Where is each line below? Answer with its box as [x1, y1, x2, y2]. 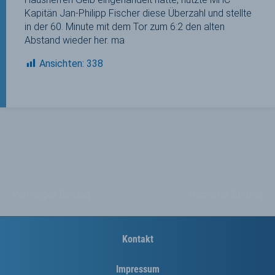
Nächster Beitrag [189, 188, 265, 200]
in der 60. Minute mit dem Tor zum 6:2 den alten [25, 20, 225, 33]
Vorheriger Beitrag [10, 188, 90, 200]
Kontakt [122, 233, 153, 246]
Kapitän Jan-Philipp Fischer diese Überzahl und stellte [25, 7, 252, 19]
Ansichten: [39, 57, 84, 69]
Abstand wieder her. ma [25, 34, 125, 46]
